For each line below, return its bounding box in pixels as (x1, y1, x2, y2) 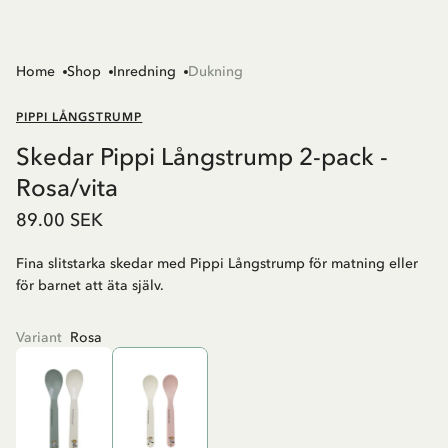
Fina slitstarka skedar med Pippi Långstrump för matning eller (16, 255, 418, 273)
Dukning (188, 63, 243, 81)
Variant (16, 329, 62, 347)
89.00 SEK (16, 209, 103, 232)
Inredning (113, 63, 176, 81)
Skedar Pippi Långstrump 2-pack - (16, 142, 388, 172)
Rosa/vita (16, 173, 118, 203)
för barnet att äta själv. (16, 277, 164, 295)
